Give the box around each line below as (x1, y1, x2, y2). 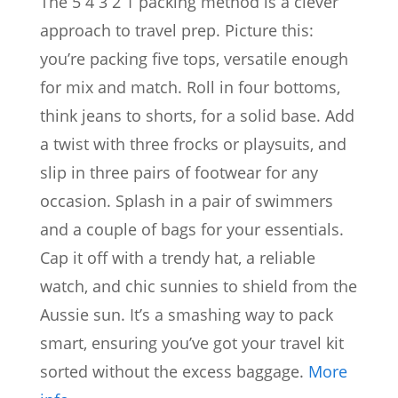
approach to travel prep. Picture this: (40, 20, 314, 42)
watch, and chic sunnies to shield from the (40, 275, 357, 298)
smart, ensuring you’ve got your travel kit (40, 332, 344, 354)
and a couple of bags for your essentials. (40, 219, 344, 241)
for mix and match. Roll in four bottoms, (40, 76, 340, 99)
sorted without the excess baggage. (40, 361, 308, 383)
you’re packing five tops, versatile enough (40, 48, 348, 70)
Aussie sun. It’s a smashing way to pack (40, 304, 333, 326)
